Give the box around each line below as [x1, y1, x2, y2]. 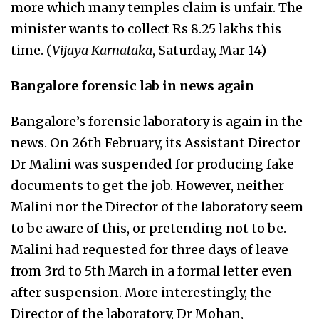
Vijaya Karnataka [52, 42, 152, 58]
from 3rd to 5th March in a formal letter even [11, 263, 292, 279]
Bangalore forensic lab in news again [11, 78, 254, 94]
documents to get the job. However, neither [11, 177, 284, 194]
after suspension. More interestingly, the [11, 284, 271, 300]
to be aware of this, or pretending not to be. [11, 220, 286, 236]
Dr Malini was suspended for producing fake [11, 156, 294, 172]
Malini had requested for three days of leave [11, 241, 288, 258]
